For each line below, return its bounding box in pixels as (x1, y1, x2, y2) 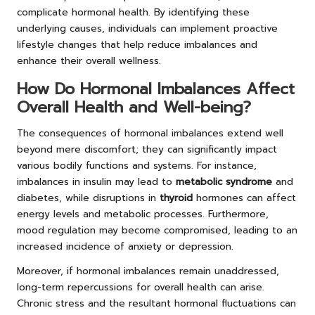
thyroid (160, 191, 193, 206)
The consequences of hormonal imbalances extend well (17, 126, 283, 141)
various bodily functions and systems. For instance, (17, 158, 257, 174)
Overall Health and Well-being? (17, 96, 251, 120)
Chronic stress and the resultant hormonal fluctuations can (17, 296, 296, 311)
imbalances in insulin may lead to (17, 174, 176, 190)
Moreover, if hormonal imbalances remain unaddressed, (17, 264, 279, 279)
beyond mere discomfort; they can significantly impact (17, 142, 277, 157)
